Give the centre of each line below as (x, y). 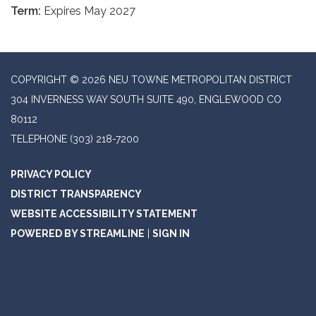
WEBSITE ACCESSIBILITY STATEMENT (104, 214)
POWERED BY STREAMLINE (78, 233)
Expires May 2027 (90, 11)
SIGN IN (171, 233)
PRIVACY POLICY (51, 174)
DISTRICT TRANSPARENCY (76, 194)
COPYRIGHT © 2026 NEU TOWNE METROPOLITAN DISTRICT (151, 80)
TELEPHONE (39, 139)
